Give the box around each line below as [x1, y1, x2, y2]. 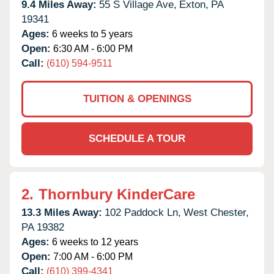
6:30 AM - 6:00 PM [51, 43, 133, 54]
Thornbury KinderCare [39, 185, 195, 202]
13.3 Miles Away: [21, 206, 102, 218]
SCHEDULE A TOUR [89, 132, 185, 144]
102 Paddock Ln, [105, 206, 181, 218]
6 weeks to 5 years [50, 28, 133, 39]
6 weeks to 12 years [50, 236, 138, 247]
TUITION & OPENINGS [83, 92, 191, 105]
